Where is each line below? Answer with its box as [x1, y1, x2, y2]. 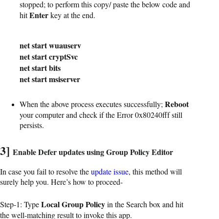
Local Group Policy [41, 198, 105, 210]
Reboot [165, 98, 189, 109]
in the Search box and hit [105, 198, 183, 209]
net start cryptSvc [20, 50, 78, 62]
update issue [91, 166, 129, 176]
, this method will [129, 166, 182, 176]
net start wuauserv [20, 39, 81, 51]
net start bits [20, 62, 61, 73]
